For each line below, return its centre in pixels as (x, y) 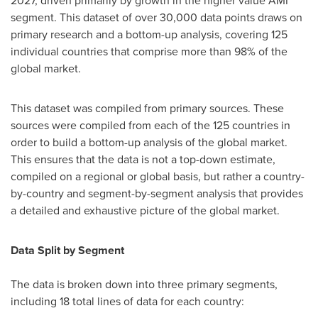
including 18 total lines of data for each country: (127, 301)
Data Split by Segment (67, 250)
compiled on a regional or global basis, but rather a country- (158, 176)
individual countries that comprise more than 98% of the (149, 51)
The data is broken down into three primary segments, (144, 284)
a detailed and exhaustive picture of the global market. (145, 210)
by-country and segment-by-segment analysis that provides (157, 193)
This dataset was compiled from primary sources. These (147, 108)
